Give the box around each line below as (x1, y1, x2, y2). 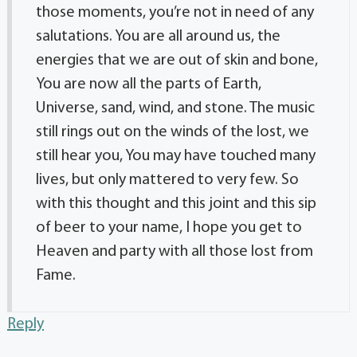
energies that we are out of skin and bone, (36, 52, 318, 69)
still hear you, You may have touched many (36, 147, 316, 164)
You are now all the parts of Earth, (36, 76, 261, 92)
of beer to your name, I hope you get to (36, 219, 302, 236)
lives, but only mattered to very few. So (36, 171, 299, 188)
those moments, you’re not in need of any (36, 4, 314, 21)
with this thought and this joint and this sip (36, 195, 316, 212)
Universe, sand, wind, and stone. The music (36, 100, 315, 116)
